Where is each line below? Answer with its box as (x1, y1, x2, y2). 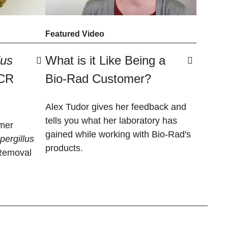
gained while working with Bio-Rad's (45, 129, 191, 139)
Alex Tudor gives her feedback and (45, 101, 186, 112)
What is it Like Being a (45, 53, 165, 67)
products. (45, 142, 83, 153)
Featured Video (45, 30, 104, 39)
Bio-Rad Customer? (45, 71, 151, 85)
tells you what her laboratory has (45, 115, 177, 126)
